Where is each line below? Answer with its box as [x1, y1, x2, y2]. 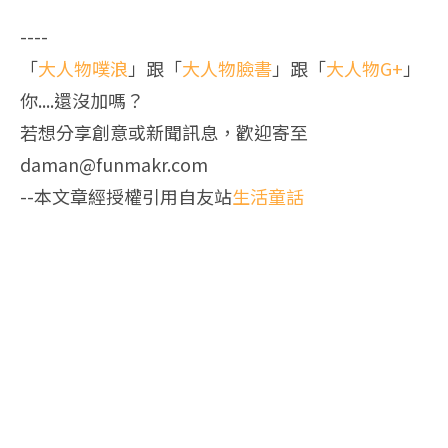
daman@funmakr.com [20, 151, 208, 177]
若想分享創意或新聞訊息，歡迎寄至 [20, 119, 308, 145]
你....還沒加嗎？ [20, 87, 144, 113]
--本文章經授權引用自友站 [20, 183, 232, 209]
